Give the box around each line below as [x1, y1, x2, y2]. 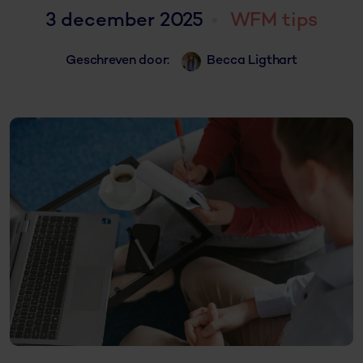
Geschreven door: [66, 53, 170, 68]
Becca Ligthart [207, 53, 297, 68]
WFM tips [229, 11, 318, 32]
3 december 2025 [45, 11, 204, 32]
